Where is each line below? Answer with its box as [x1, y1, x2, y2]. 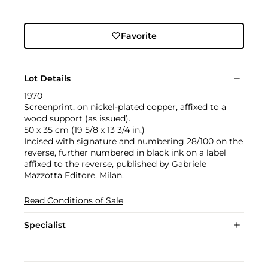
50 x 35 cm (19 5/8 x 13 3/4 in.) [24, 124, 145, 135]
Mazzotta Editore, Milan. [24, 169, 124, 181]
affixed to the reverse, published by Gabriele [24, 158, 206, 169]
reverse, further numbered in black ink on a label [24, 147, 226, 158]
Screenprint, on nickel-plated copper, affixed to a [24, 101, 226, 112]
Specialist [24, 219, 66, 230]
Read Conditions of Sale [24, 194, 123, 206]
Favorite [120, 30, 157, 41]
